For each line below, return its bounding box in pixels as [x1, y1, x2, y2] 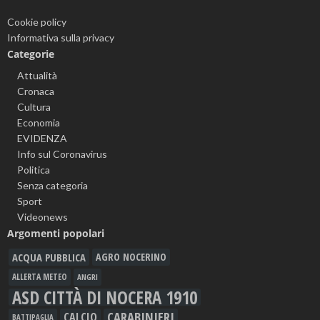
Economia [17, 116, 60, 129]
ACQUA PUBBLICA [12, 249, 86, 264]
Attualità [17, 69, 57, 81]
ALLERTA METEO [12, 271, 67, 282]
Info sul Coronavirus [17, 147, 107, 160]
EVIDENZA [17, 131, 67, 144]
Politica [17, 163, 50, 176]
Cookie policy [7, 15, 66, 28]
